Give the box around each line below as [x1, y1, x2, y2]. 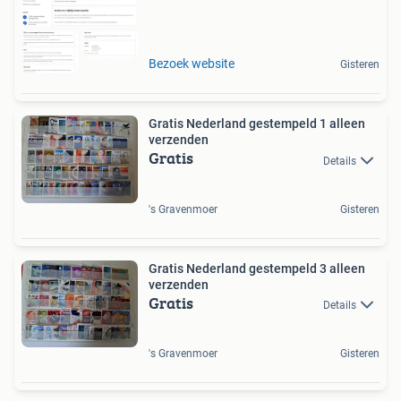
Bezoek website [149, 56, 235, 72]
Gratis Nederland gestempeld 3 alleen [149, 260, 365, 276]
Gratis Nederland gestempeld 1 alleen [149, 116, 365, 132]
